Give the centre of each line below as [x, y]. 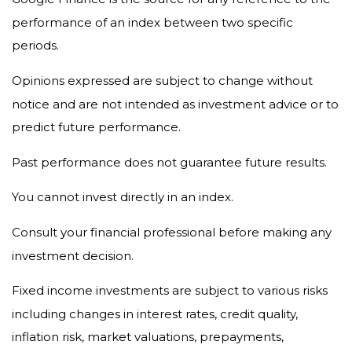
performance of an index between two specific [152, 22]
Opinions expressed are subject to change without [162, 80]
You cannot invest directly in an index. [123, 196]
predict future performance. [96, 126]
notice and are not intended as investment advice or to [175, 104]
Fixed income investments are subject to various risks [170, 290]
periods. [35, 45]
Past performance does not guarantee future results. [169, 162]
